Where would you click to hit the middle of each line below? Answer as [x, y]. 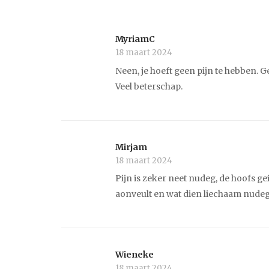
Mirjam [131, 147]
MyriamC [135, 39]
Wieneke [134, 255]
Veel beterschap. [149, 87]
